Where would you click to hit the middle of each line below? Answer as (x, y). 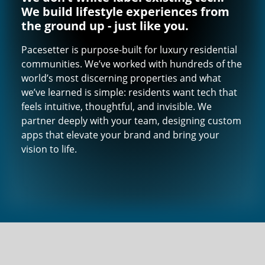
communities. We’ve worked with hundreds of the (132, 64)
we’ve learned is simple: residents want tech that (129, 93)
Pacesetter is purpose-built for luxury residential (129, 50)
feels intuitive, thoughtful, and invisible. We (117, 107)
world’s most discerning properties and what (121, 78)
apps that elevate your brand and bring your (120, 135)
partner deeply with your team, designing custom (131, 121)
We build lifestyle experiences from (125, 12)
